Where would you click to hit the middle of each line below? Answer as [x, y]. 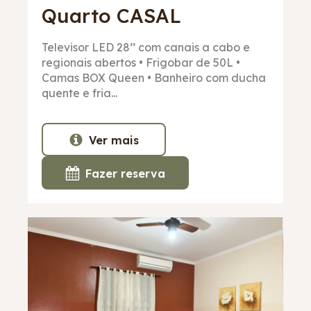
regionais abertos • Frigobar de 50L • [141, 63]
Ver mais [114, 140]
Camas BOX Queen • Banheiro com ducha [154, 78]
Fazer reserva [125, 173]
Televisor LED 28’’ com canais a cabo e [146, 48]
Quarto [79, 16]
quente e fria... [79, 93]
